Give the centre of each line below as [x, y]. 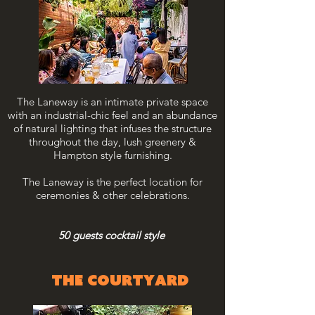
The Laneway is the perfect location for [112, 182]
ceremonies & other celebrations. [112, 195]
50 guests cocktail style [112, 235]
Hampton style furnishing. [112, 155]
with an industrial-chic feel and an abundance [112, 115]
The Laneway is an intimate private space [112, 102]
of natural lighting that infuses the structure [112, 128]
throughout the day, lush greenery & [112, 142]
